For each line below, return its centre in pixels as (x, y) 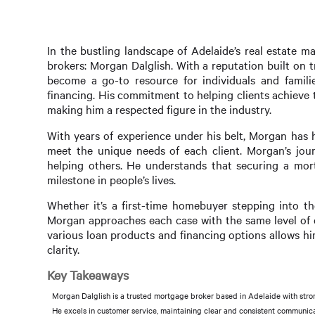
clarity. (63, 249)
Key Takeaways (88, 275)
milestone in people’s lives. (111, 179)
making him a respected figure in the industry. (159, 110)
